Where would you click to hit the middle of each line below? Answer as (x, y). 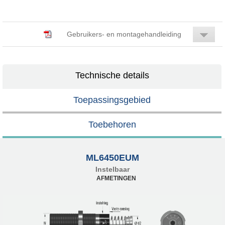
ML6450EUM (113, 157)
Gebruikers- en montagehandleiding (124, 34)
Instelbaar (113, 169)
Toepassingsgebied (112, 100)
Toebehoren (112, 124)
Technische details (112, 75)
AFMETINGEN (116, 178)
